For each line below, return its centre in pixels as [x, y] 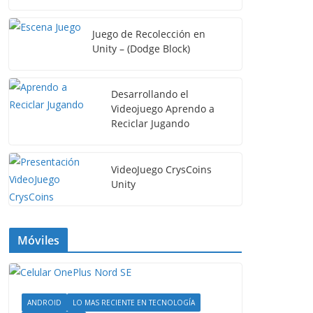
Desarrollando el [150, 94]
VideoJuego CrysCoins [161, 169]
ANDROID [44, 303]
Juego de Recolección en [149, 34]
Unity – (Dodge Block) [141, 49]
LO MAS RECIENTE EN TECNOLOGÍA [134, 303]
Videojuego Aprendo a [163, 109]
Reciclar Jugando [150, 123]
